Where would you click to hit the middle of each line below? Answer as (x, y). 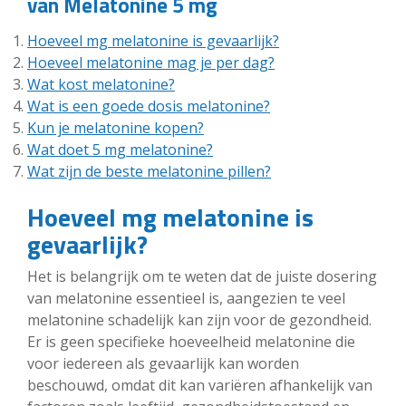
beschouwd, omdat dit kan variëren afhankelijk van (200, 385)
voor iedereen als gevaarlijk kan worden (163, 363)
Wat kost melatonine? (101, 84)
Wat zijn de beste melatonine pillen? (149, 171)
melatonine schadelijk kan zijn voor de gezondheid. (199, 319)
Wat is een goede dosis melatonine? (149, 106)
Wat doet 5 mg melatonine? (120, 149)
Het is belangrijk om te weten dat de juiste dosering (202, 276)
